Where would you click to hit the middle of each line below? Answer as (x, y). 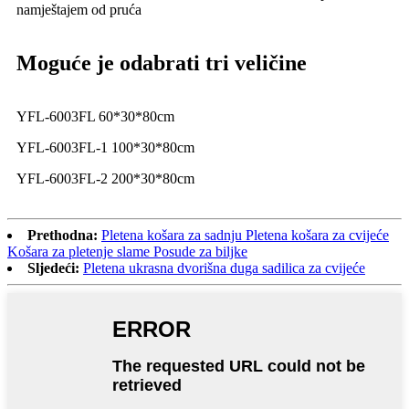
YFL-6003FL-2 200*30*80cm (105, 178)
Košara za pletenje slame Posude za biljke (127, 251)
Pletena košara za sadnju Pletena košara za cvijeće (245, 235)
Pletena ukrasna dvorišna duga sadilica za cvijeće (224, 267)
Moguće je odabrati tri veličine (162, 63)
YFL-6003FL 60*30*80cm (95, 116)
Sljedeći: (53, 267)
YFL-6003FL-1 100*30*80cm (105, 147)
